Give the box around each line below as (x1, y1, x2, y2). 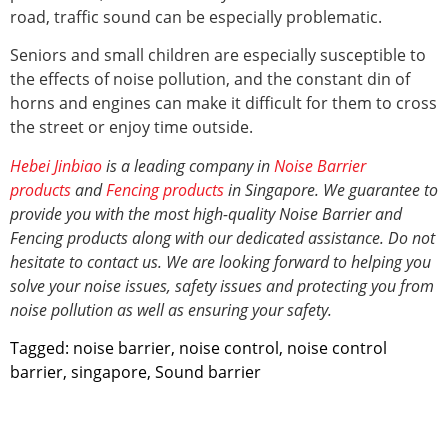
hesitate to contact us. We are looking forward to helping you (10, 250, 431, 273)
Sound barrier (155, 360, 261, 383)
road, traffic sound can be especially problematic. (10, 5, 382, 28)
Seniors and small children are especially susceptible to (10, 44, 426, 67)
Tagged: (10, 336, 69, 359)
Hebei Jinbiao (10, 154, 102, 177)
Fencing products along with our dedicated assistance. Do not (10, 226, 435, 249)
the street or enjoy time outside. (10, 116, 253, 139)
